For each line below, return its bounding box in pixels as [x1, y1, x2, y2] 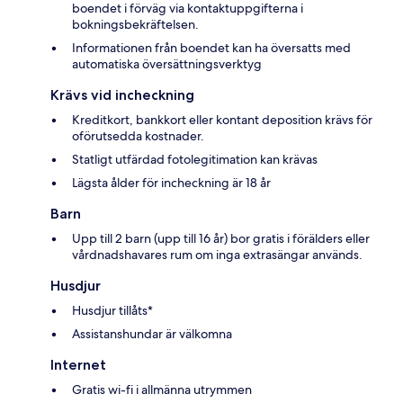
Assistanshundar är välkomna [72, 326, 232, 343]
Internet [50, 356, 106, 374]
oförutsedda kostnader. [72, 128, 204, 145]
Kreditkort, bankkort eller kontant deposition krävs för [72, 112, 372, 129]
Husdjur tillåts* [72, 302, 153, 319]
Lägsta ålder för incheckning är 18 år [72, 175, 271, 192]
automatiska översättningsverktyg [72, 56, 262, 73]
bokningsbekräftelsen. [72, 16, 199, 33]
